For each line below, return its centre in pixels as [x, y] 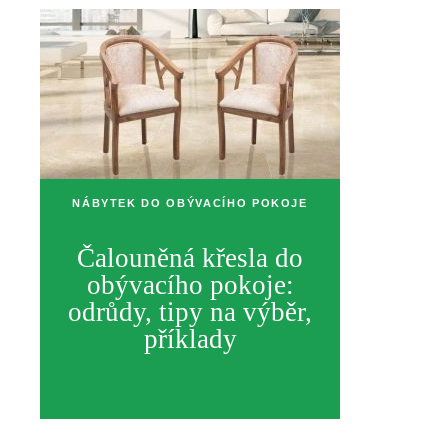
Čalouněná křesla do [190, 258]
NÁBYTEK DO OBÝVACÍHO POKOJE [190, 203]
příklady [190, 339]
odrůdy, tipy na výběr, [190, 312]
